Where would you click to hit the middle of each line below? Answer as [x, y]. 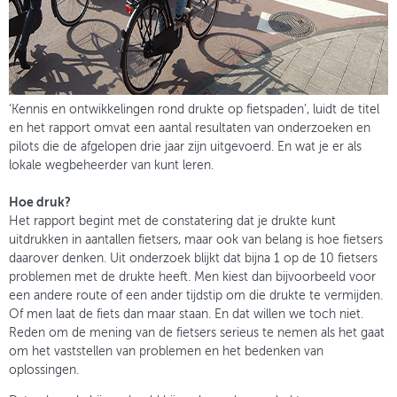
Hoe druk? [40, 202]
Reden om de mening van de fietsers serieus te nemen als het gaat [197, 333]
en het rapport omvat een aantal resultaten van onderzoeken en [190, 128]
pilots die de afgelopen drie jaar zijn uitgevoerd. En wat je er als [185, 147]
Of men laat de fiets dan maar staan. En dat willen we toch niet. [186, 314]
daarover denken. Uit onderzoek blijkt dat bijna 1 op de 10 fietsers [193, 258]
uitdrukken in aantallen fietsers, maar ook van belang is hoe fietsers [196, 240]
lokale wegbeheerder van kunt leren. [111, 165]
